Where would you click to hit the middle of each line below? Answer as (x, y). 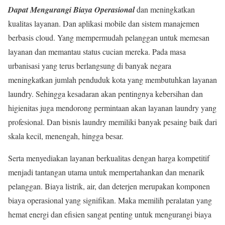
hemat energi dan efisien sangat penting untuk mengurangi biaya (110, 214)
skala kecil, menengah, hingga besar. (66, 136)
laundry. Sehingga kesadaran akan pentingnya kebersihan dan (105, 93)
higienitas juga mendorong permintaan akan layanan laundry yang (112, 107)
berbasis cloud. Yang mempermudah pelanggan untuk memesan (109, 37)
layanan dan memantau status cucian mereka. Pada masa (97, 51)
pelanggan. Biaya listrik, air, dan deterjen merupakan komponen (109, 186)
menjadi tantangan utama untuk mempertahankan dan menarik (106, 172)
